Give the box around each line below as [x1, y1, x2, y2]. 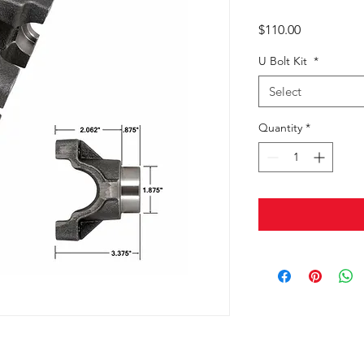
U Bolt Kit [258, 54, 310, 68]
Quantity [258, 120, 302, 135]
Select [269, 84, 301, 99]
